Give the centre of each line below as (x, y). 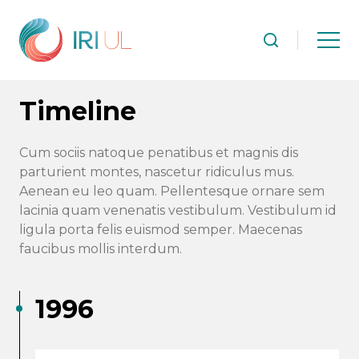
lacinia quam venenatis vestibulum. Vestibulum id (178, 210)
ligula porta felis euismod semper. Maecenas (161, 230)
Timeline (78, 111)
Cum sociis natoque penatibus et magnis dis (159, 153)
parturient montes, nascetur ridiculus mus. (157, 172)
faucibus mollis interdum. (101, 249)
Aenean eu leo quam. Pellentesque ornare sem (172, 191)
